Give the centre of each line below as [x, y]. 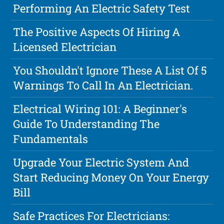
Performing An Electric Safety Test [102, 8]
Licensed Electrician [65, 47]
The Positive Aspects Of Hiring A [97, 32]
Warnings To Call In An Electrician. [103, 85]
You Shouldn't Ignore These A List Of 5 [110, 70]
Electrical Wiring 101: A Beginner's [100, 109]
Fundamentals [51, 139]
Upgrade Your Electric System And [101, 162]
